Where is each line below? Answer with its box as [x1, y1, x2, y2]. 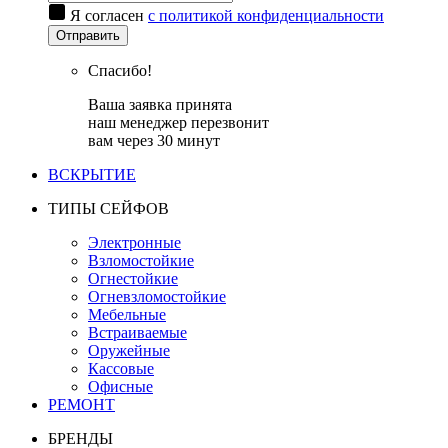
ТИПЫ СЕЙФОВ [48, 199, 169, 217]
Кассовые [88, 359, 154, 377]
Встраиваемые [88, 323, 187, 341]
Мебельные [88, 305, 166, 323]
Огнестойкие [88, 269, 178, 287]
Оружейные [88, 341, 170, 359]
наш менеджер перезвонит [88, 113, 269, 131]
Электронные [88, 233, 181, 251]
